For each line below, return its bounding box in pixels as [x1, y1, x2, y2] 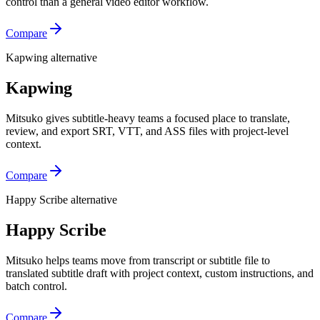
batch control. [6, 279, 67, 292]
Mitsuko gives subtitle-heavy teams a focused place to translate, [6, 112, 290, 125]
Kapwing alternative [6, 51, 97, 64]
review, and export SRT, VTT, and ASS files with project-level [6, 125, 289, 138]
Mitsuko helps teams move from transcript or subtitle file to [6, 254, 270, 266]
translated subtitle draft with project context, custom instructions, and [6, 266, 314, 279]
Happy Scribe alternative [6, 194, 117, 206]
